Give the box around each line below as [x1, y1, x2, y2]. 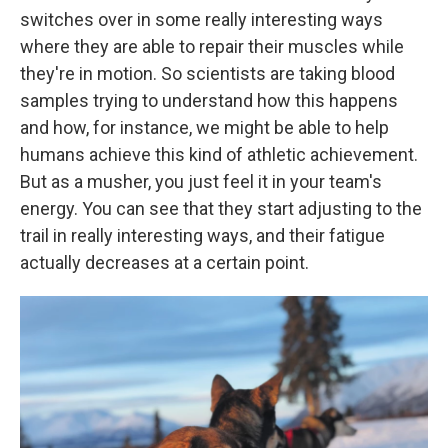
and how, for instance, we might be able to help [20, 116, 389, 138]
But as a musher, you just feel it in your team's [20, 170, 382, 192]
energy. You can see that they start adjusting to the [20, 197, 422, 219]
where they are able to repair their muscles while [20, 35, 404, 57]
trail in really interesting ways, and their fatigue [20, 224, 385, 246]
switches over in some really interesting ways [20, 8, 383, 30]
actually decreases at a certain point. [20, 251, 309, 273]
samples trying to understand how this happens [20, 89, 398, 111]
